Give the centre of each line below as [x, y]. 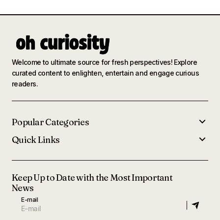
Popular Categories [51, 122]
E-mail [30, 200]
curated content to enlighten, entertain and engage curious [105, 73]
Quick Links [36, 139]
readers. [25, 84]
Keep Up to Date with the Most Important [92, 178]
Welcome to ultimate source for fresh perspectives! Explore [104, 62]
